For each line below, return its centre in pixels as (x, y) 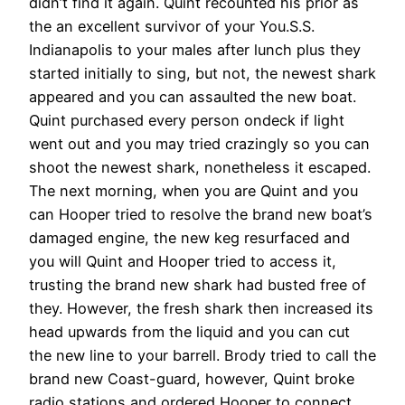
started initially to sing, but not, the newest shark (202, 74)
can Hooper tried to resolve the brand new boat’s (201, 215)
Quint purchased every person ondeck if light (187, 121)
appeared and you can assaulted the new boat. (193, 97)
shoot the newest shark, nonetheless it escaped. (200, 168)
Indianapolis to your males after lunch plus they (195, 50)
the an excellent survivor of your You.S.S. (172, 27)
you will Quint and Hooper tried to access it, (183, 262)
